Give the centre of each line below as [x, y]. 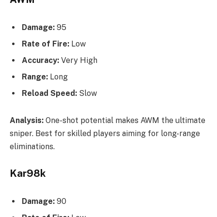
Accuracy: [40, 60]
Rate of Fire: [46, 44]
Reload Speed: [49, 93]
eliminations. [32, 146]
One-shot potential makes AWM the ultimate [124, 120]
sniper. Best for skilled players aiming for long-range [105, 133]
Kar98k [28, 174]
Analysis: [27, 120]
